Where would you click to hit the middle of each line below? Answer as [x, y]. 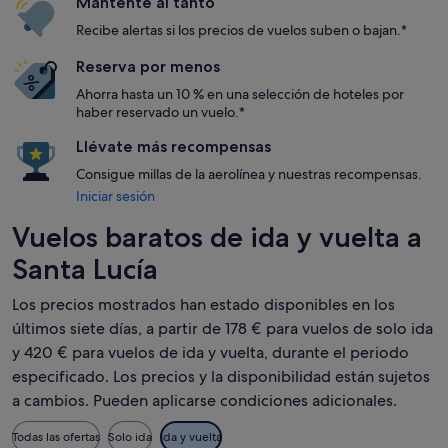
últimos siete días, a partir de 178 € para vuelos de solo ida [222, 328]
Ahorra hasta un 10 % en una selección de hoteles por [240, 94]
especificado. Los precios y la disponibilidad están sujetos [221, 376]
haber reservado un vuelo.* [160, 112]
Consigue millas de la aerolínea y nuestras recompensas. [249, 174]
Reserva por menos [148, 66]
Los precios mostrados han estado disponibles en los [203, 304]
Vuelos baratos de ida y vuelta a [217, 237]
